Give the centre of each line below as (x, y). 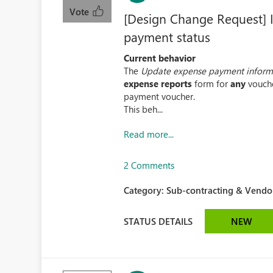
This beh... (144, 109)
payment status (167, 37)
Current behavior (160, 58)
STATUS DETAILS (158, 221)
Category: (145, 190)
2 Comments (149, 165)
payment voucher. (160, 96)
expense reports (158, 83)
